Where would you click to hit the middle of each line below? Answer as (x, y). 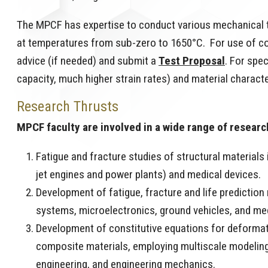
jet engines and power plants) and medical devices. (150, 175)
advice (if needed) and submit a (88, 61)
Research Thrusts (69, 107)
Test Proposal (192, 61)
